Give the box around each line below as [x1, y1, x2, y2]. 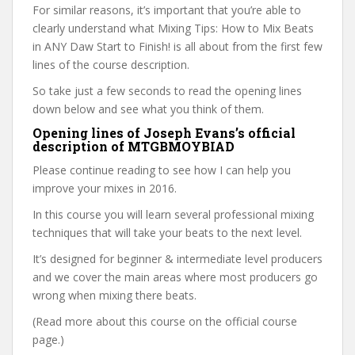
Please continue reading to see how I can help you [32, 162, 291, 177]
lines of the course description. [32, 57, 189, 72]
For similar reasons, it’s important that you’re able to [32, 2, 301, 17]
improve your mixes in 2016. [32, 181, 177, 196]
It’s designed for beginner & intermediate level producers [32, 251, 323, 266]
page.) [32, 332, 64, 347]
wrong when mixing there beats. [32, 288, 197, 303]
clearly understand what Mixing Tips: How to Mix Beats [32, 21, 314, 36]
